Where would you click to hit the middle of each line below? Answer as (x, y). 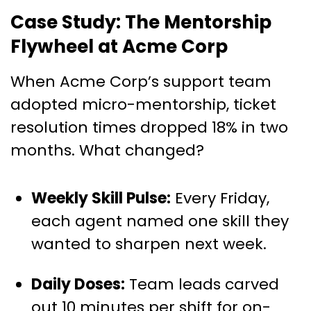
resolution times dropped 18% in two (149, 127)
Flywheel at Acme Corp (119, 46)
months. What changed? (107, 150)
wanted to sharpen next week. (149, 244)
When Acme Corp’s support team (141, 81)
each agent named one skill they (160, 221)
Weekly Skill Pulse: (101, 198)
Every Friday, (220, 198)
